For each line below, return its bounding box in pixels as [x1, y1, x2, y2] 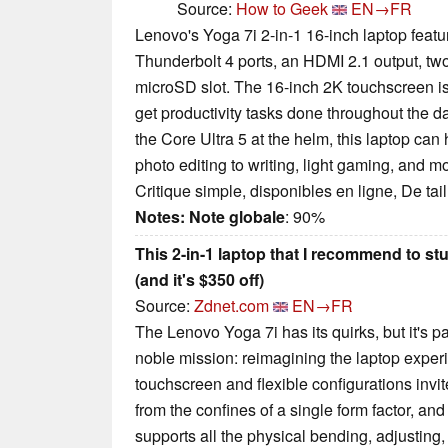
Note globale [189, 205, 285, 229]
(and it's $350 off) [135, 268, 264, 292]
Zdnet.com [194, 294, 269, 318]
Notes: [135, 205, 185, 229]
